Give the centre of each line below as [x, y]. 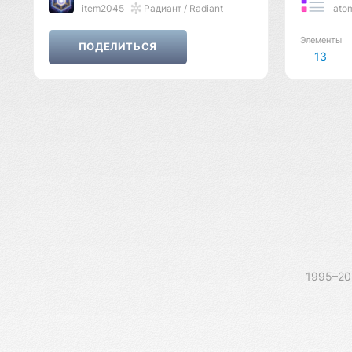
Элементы [321, 41]
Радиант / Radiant [182, 9]
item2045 [103, 9]
